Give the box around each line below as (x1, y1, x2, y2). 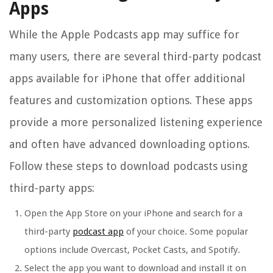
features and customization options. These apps (9, 94, 252, 107)
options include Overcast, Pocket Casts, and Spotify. (24, 244, 240, 256)
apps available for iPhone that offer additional (9, 72, 245, 85)
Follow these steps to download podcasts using (9, 160, 247, 173)
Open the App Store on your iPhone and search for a (24, 208, 243, 219)
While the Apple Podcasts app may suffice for (9, 28, 239, 41)
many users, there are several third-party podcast (9, 50, 261, 63)
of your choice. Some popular (124, 226, 248, 238)
